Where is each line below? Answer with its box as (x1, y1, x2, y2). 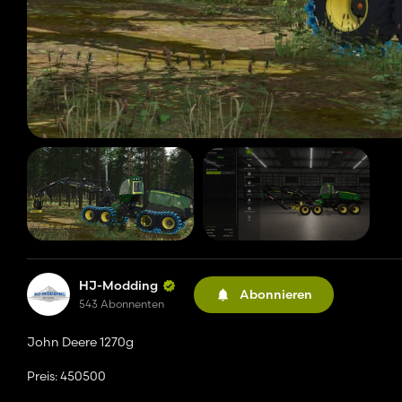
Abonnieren (240, 285, 312, 302)
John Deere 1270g (27, 334, 134, 351)
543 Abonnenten (79, 297, 164, 311)
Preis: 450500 (27, 368, 106, 385)
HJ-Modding (79, 277, 158, 294)
